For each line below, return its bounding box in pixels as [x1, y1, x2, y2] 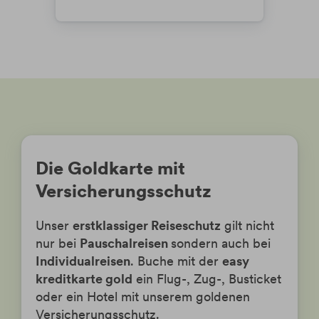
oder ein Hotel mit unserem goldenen [36, 289, 250, 305]
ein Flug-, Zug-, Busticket [132, 271, 281, 287]
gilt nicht [221, 218, 274, 234]
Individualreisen [36, 253, 130, 269]
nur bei [36, 236, 80, 251]
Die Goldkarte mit [36, 157, 185, 179]
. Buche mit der [130, 253, 222, 269]
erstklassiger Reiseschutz [73, 218, 221, 234]
